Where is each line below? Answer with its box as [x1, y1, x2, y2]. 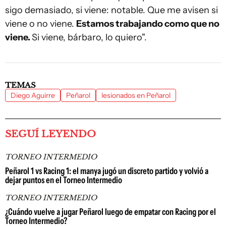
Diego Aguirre [11, 91, 55, 100]
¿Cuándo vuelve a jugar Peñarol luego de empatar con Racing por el [5, 206, 216, 217]
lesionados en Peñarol [101, 91, 171, 100]
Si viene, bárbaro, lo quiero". [32, 32, 147, 43]
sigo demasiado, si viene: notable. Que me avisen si [5, 5, 218, 16]
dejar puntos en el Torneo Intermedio [5, 175, 122, 186]
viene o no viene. [5, 18, 76, 29]
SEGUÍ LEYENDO [5, 128, 96, 140]
